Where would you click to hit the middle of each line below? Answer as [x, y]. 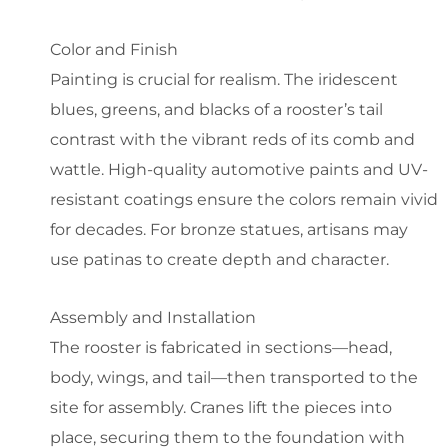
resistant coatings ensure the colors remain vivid [244, 199]
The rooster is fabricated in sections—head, [221, 347]
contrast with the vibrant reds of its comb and [232, 139]
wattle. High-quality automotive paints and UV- [239, 169]
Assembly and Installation [153, 317]
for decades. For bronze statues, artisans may [229, 229]
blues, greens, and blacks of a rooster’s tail [216, 109]
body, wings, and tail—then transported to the [234, 377]
